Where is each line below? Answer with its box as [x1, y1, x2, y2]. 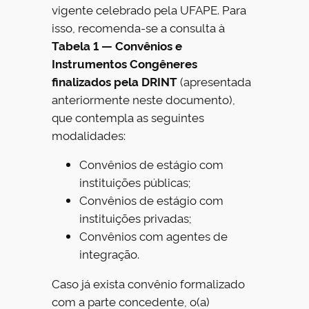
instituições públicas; [79, 174, 191, 190]
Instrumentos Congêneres [52, 54, 198, 71]
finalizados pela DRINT [52, 72, 178, 89]
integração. [79, 246, 140, 262]
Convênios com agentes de [79, 228, 228, 244]
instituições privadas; [79, 210, 192, 226]
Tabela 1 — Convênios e [52, 37, 183, 53]
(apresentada [177, 72, 252, 89]
